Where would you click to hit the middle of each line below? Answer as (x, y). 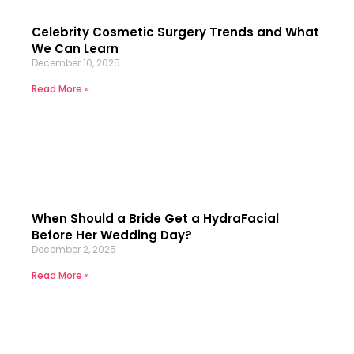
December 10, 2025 (76, 62)
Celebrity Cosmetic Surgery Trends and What (175, 32)
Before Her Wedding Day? (112, 235)
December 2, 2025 (74, 249)
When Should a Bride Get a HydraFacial (155, 218)
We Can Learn (75, 48)
